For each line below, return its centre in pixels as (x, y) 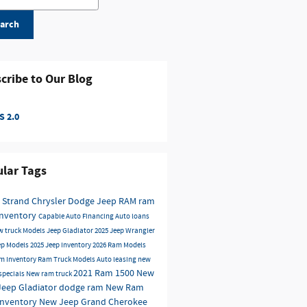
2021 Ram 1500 (105, 273)
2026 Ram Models (119, 245)
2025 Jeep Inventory (61, 245)
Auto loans (132, 216)
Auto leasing (117, 259)
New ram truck (49, 274)
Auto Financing (90, 216)
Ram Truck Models (67, 259)
